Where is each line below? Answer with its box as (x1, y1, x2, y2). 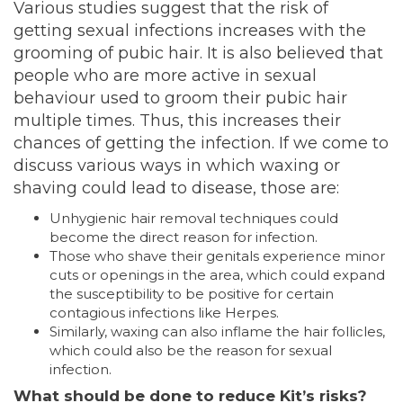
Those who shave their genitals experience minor (49, 247, 385, 265)
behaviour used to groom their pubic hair (13, 88, 347, 109)
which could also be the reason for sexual (49, 342, 332, 360)
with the (294, 21, 366, 41)
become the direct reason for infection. (49, 228, 318, 246)
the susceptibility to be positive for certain (49, 285, 334, 303)
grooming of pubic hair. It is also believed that (13, 43, 383, 64)
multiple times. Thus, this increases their (13, 111, 341, 131)
